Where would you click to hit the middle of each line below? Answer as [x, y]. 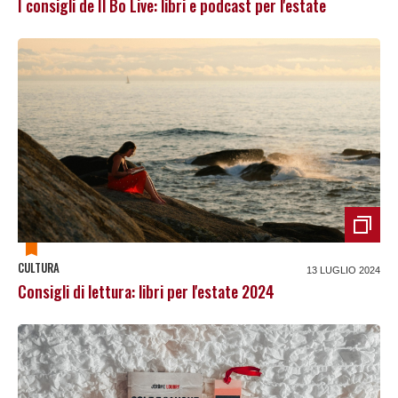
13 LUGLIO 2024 [343, 270]
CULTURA [39, 267]
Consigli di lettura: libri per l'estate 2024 [146, 291]
